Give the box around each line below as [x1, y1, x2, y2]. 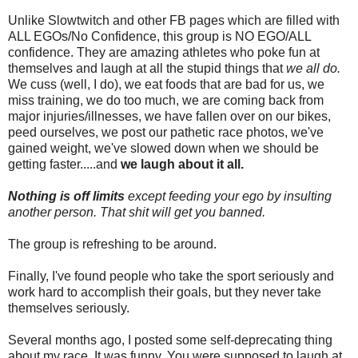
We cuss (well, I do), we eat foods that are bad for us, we [8, 77, 324, 91]
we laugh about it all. [121, 157, 244, 171]
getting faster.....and [8, 157, 121, 171]
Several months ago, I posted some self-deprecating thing [8, 332, 332, 347]
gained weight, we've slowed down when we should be [8, 141, 319, 155]
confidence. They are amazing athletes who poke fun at [8, 45, 320, 59]
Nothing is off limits [8, 189, 125, 203]
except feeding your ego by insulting [125, 189, 332, 203]
